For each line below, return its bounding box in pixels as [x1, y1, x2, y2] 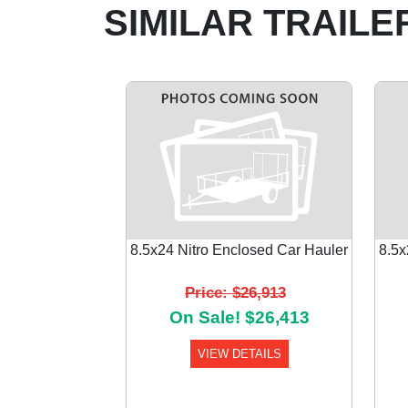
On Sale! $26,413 [168, 307, 310, 327]
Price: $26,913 [185, 282, 286, 301]
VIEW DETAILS [197, 346, 281, 361]
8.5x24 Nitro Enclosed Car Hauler [130, 241, 348, 258]
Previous [153, 291, 211, 306]
